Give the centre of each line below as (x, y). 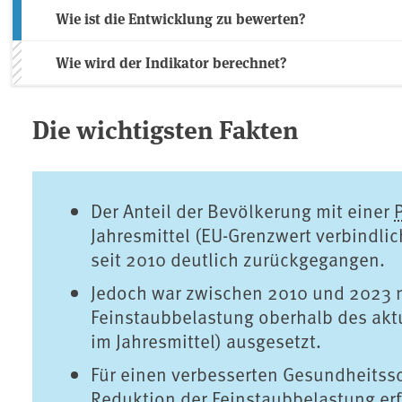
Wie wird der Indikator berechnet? (171, 63)
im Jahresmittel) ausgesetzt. (206, 341)
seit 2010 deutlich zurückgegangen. (238, 259)
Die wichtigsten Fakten (166, 129)
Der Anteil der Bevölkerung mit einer (243, 211)
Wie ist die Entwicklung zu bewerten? (181, 19)
